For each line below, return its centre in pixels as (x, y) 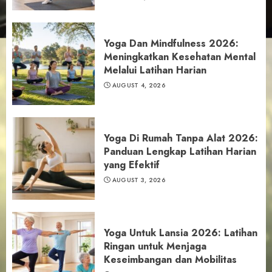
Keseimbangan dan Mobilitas (170, 260)
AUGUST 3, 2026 (138, 180)
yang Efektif (132, 165)
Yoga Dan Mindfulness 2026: (171, 43)
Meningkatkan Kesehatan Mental (180, 57)
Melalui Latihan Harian (155, 70)
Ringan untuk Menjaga (155, 246)
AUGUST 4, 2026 (138, 85)
